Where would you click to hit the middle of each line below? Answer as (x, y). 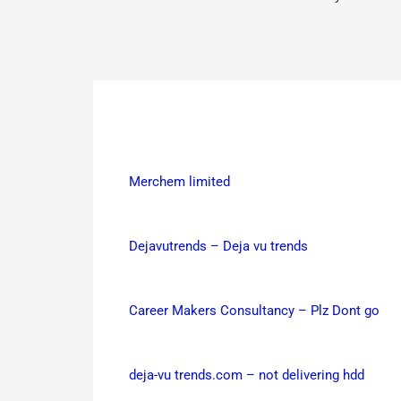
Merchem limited (179, 181)
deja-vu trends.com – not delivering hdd (247, 375)
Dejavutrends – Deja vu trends (218, 246)
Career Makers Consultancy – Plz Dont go (254, 310)
